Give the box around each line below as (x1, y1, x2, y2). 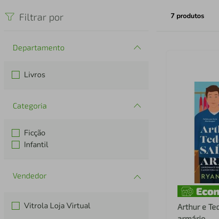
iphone (113, 4, 137, 14)
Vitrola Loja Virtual (24, 200, 91, 212)
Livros (24, 69, 46, 81)
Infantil (24, 139, 49, 151)
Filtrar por (19, 11, 64, 23)
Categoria (13, 101, 47, 110)
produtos (176, 11, 204, 21)
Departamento (13, 43, 65, 52)
